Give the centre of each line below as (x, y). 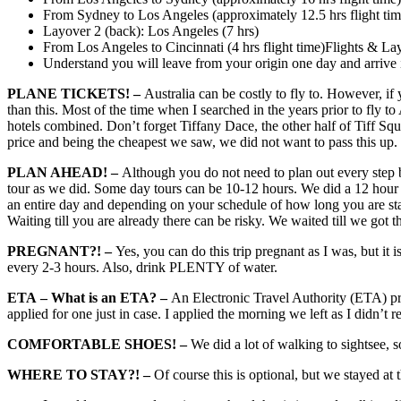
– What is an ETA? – (106, 298)
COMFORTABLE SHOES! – (99, 345)
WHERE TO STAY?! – (81, 375)
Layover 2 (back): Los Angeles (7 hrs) (151, 31)
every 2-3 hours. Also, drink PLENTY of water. (142, 268)
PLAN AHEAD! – (64, 173)
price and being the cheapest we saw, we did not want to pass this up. (202, 142)
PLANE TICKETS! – (76, 94)
